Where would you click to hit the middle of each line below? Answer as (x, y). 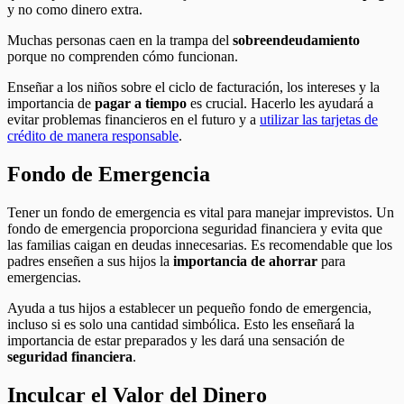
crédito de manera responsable (93, 136)
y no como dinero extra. (75, 10)
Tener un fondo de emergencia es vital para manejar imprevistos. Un (201, 212)
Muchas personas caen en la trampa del (120, 41)
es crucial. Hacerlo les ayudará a (280, 104)
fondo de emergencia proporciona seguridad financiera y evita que (195, 228)
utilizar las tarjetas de (319, 120)
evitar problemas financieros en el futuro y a (133, 120)
